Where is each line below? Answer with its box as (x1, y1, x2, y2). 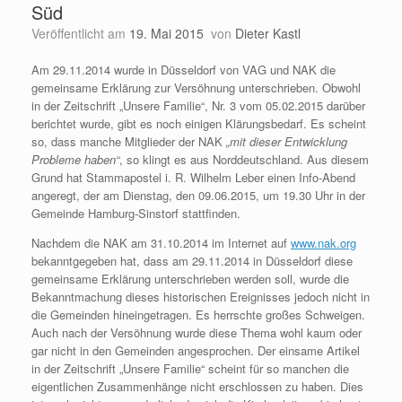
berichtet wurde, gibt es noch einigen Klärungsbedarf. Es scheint (31, 114, 366, 132)
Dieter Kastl (235, 23, 301, 42)
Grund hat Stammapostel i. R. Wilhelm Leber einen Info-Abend (31, 168, 355, 186)
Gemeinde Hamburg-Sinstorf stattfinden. (31, 204, 240, 222)
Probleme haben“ (31, 150, 119, 168)
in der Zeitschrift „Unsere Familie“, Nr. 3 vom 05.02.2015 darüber (31, 96, 365, 114)
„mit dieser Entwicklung (226, 132, 347, 150)
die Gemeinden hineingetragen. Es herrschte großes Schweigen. (31, 305, 365, 323)
